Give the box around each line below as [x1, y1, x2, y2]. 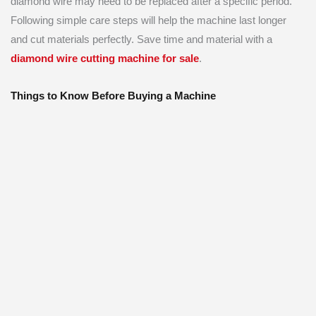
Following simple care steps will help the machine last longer [11, 15, 286, 27]
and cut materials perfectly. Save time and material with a [11, 34, 272, 46]
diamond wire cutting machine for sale [11, 53, 199, 65]
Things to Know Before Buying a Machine [11, 90, 216, 102]
